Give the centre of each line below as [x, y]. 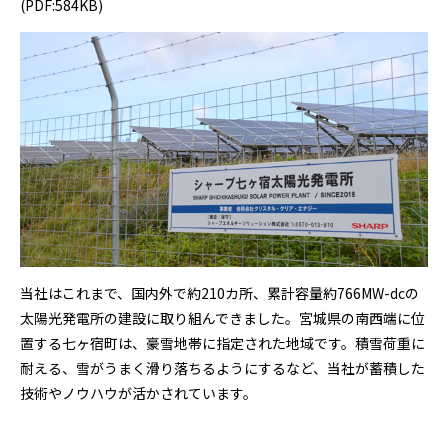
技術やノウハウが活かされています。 [138, 393]
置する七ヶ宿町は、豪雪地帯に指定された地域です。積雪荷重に [222, 343]
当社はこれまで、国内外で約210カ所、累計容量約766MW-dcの [219, 293]
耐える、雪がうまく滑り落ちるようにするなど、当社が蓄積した [222, 368]
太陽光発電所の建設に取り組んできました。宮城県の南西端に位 [222, 318]
